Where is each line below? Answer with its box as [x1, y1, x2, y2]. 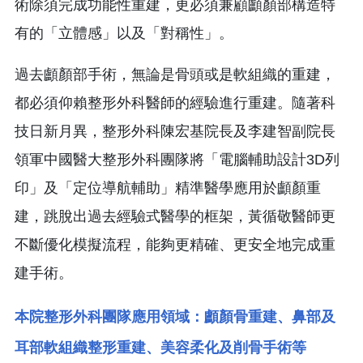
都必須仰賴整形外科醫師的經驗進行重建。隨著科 [15, 94, 335, 111]
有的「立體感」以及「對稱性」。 [15, 24, 233, 41]
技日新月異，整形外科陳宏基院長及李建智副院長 [15, 122, 335, 139]
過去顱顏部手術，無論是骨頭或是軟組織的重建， [15, 66, 335, 83]
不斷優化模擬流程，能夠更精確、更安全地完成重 [15, 236, 335, 253]
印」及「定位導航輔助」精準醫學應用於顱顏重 [15, 179, 321, 196]
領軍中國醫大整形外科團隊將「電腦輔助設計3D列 [15, 151, 340, 168]
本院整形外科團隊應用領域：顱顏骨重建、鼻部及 [15, 308, 335, 325]
